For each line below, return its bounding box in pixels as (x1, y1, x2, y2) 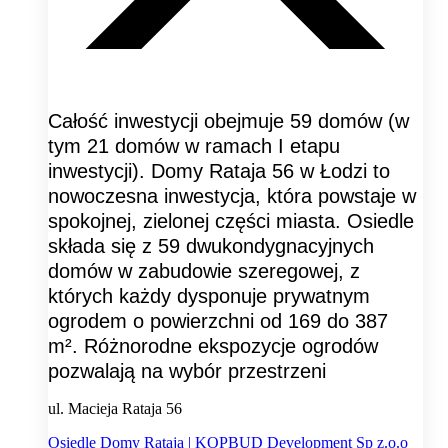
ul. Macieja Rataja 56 (48, 399, 182, 417)
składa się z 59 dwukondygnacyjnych (48, 234, 374, 257)
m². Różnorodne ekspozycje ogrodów (48, 334, 378, 357)
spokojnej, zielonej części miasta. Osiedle (48, 209, 414, 232)
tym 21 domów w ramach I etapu (48, 134, 340, 157)
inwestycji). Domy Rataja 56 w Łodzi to (48, 159, 390, 182)
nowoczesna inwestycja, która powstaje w (48, 184, 416, 207)
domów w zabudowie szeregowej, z (48, 259, 360, 282)
